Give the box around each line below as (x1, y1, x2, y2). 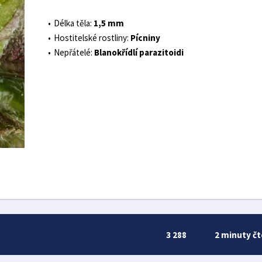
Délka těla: (52, 18, 94, 29)
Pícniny (130, 32, 161, 44)
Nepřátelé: (52, 47, 95, 58)
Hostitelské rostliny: (52, 32, 131, 44)
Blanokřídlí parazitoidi (94, 47, 184, 58)
